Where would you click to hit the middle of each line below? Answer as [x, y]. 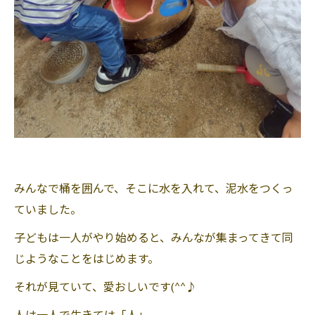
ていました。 [48, 211]
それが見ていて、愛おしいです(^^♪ [105, 288]
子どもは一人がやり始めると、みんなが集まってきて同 [154, 239]
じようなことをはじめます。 [86, 260]
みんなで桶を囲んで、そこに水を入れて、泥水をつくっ [154, 189]
